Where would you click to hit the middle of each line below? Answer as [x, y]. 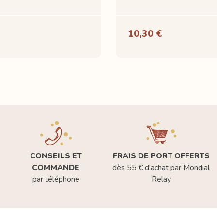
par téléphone [56, 179]
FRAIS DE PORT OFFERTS [161, 156]
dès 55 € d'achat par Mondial [161, 167]
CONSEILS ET [56, 156]
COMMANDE [56, 167]
